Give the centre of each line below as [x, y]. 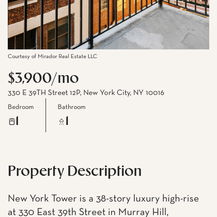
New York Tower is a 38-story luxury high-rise [103, 199]
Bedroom [21, 107]
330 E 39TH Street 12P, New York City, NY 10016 [86, 93]
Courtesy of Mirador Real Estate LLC [53, 57]
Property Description [75, 172]
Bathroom [72, 107]
